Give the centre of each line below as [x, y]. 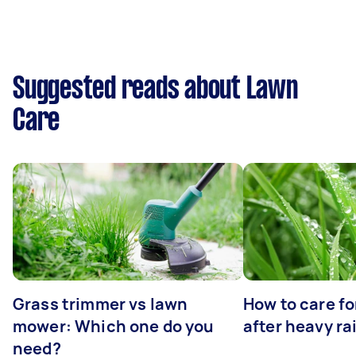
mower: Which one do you [114, 326]
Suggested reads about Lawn [155, 89]
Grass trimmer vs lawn [101, 304]
